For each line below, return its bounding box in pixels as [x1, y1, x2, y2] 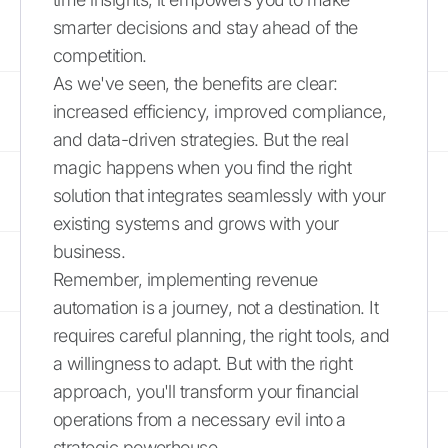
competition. [53, 44, 147, 66]
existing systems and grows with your [53, 212, 339, 234]
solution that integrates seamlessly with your [53, 184, 386, 206]
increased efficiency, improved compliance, [53, 100, 387, 122]
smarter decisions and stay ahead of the [53, 16, 358, 38]
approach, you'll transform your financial [53, 380, 359, 402]
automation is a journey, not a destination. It [53, 296, 379, 318]
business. [53, 240, 126, 262]
